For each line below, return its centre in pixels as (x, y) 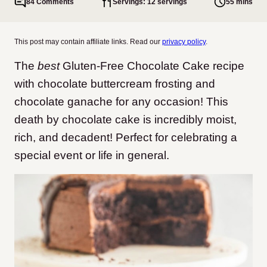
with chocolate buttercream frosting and (115, 84)
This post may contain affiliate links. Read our (88, 42)
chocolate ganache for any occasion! (109, 102)
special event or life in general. (92, 155)
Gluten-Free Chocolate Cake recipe (152, 66)
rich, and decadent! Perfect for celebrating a (126, 137)
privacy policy (184, 42)
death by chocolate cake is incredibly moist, (125, 119)
